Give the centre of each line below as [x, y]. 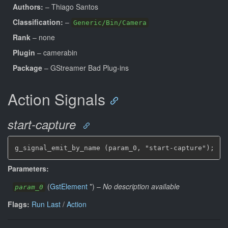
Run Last [46, 204]
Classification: [38, 22]
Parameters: [28, 168]
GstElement [69, 186]
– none [43, 37]
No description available [141, 186]
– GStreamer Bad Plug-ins [85, 68]
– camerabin [56, 52]
